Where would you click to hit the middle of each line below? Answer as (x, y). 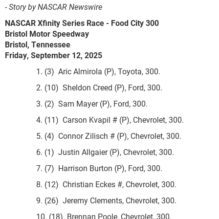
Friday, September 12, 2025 (54, 55)
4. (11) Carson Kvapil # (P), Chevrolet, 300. (94, 120)
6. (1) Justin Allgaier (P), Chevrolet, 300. (89, 152)
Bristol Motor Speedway (47, 33)
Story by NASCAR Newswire (55, 7)
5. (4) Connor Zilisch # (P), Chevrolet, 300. (93, 136)
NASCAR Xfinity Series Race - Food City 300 (82, 23)
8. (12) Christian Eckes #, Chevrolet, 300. (91, 184)
